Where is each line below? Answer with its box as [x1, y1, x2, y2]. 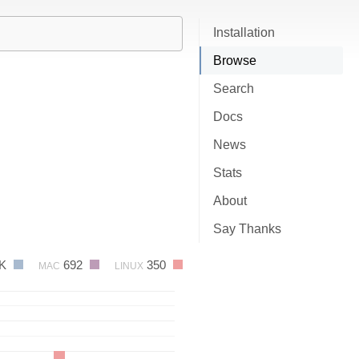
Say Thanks [213, 222, 281, 236]
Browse [213, 54, 256, 67]
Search [213, 82, 254, 95]
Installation [213, 26, 275, 39]
